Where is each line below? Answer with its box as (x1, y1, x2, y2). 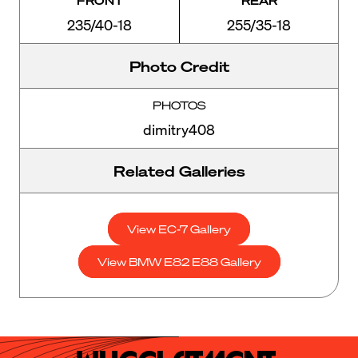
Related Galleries (113, 161, 245, 181)
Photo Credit (129, 57, 229, 76)
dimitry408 (143, 120, 215, 139)
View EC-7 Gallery (127, 221, 231, 237)
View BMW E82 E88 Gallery (97, 254, 261, 269)
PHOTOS (152, 97, 206, 113)
